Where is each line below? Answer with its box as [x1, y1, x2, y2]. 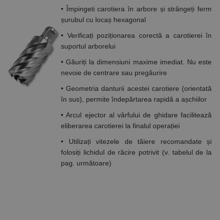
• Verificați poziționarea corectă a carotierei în [61, 31, 212, 39]
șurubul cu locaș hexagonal [61, 16, 146, 24]
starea [164, 27, 179, 34]
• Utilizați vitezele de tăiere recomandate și [61, 137, 212, 145]
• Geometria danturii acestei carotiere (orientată [61, 84, 212, 92]
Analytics [164, 6, 187, 13]
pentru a [164, 13, 186, 20]
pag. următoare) [61, 159, 111, 167]
